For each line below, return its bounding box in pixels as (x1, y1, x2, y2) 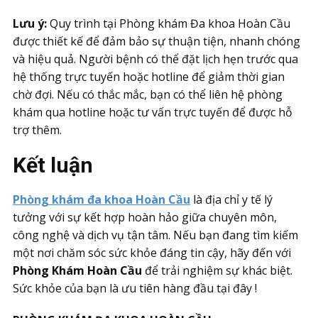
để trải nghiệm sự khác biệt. (142, 263, 292, 278)
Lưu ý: (13, 16, 47, 31)
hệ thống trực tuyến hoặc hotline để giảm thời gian (13, 69, 285, 84)
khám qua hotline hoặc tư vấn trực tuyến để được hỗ (13, 104, 292, 120)
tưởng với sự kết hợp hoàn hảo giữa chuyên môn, (13, 209, 277, 225)
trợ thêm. (13, 122, 62, 138)
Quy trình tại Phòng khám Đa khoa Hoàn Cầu (47, 16, 290, 31)
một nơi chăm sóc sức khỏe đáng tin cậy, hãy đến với (13, 245, 291, 261)
